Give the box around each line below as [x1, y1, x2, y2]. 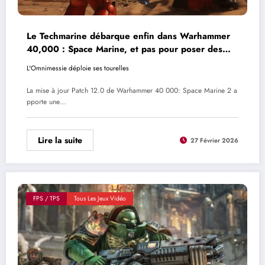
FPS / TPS [33, 193, 60, 203]
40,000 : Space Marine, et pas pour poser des [27, 42, 222, 56]
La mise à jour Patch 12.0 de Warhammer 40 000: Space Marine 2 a [27, 85, 237, 96]
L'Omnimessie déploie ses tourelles [27, 63, 129, 73]
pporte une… [27, 96, 66, 108]
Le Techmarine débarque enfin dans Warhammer [27, 29, 230, 43]
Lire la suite [38, 134, 82, 147]
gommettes [27, 55, 72, 69]
